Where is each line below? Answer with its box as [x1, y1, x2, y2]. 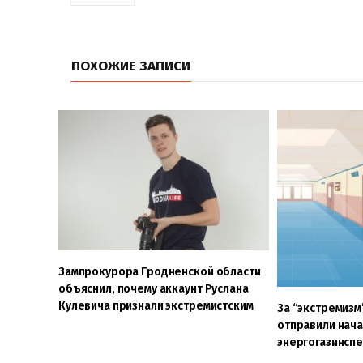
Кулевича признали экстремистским [58, 298, 254, 313]
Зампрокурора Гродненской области [58, 264, 261, 279]
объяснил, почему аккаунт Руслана [58, 281, 249, 296]
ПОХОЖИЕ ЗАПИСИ [71, 58, 190, 75]
